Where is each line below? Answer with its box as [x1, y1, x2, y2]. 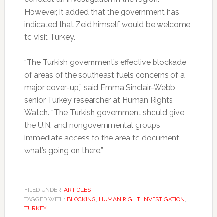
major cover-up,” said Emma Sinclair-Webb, [24, 83, 177, 93]
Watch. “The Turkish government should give [24, 108, 184, 118]
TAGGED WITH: [24, 196, 67, 203]
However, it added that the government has [24, 7, 179, 17]
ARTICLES [63, 186, 91, 194]
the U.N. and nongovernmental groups [24, 121, 160, 130]
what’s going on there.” [24, 146, 103, 155]
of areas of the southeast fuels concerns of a [24, 70, 185, 80]
